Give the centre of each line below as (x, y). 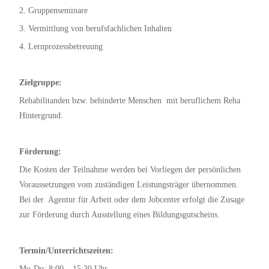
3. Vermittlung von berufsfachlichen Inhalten (95, 29)
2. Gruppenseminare (53, 11)
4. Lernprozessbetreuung (61, 47)
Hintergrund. (41, 116)
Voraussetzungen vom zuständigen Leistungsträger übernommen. (129, 185)
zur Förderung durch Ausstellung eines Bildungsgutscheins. (119, 215)
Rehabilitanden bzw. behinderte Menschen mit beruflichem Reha (130, 101)
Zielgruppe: (41, 83)
